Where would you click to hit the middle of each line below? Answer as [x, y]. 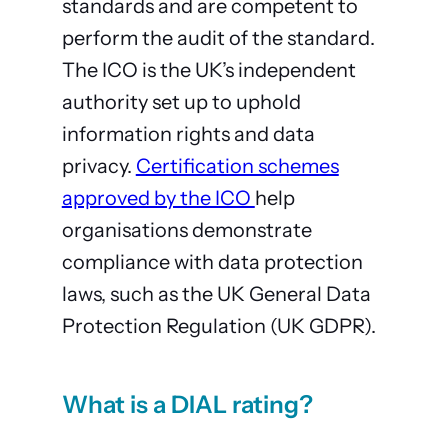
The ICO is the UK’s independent [208, 70]
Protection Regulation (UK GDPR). [218, 326]
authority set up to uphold [181, 102]
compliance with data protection [212, 262]
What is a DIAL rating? [187, 405]
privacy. [98, 166]
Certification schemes [237, 166]
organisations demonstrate [186, 230]
